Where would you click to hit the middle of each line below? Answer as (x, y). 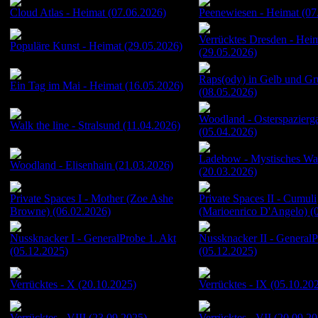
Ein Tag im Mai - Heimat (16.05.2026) (97, 85)
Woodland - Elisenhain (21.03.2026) (92, 165)
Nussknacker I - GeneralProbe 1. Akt (93, 238)
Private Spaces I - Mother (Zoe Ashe (92, 198)
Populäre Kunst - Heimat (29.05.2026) (96, 45)
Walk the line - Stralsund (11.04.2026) (95, 125)
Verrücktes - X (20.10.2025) (73, 284)
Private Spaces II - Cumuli (258, 198)
